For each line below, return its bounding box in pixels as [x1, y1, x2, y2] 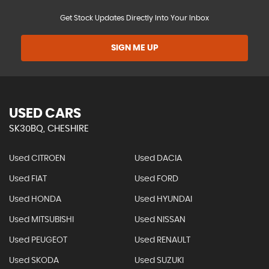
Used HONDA [9, 195, 61, 204]
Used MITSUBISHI [9, 215, 74, 224]
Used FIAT [9, 174, 47, 183]
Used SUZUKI [134, 256, 184, 265]
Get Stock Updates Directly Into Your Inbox [60, 14, 209, 22]
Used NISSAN [134, 215, 186, 224]
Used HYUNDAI [134, 195, 192, 204]
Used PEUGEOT [9, 235, 67, 244]
